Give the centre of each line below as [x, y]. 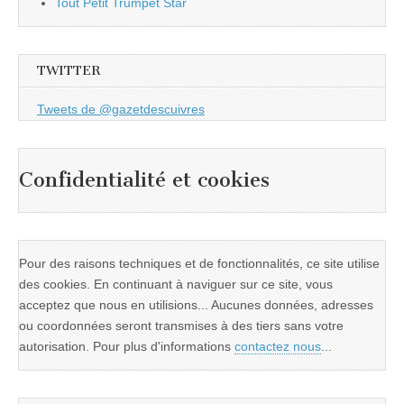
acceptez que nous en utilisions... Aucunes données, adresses [196, 304]
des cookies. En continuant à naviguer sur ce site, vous [176, 284]
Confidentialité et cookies [144, 180]
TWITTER [69, 70]
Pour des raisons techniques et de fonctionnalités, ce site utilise [199, 263]
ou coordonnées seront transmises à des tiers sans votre [181, 325]
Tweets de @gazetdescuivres [121, 110]
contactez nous [278, 346]
